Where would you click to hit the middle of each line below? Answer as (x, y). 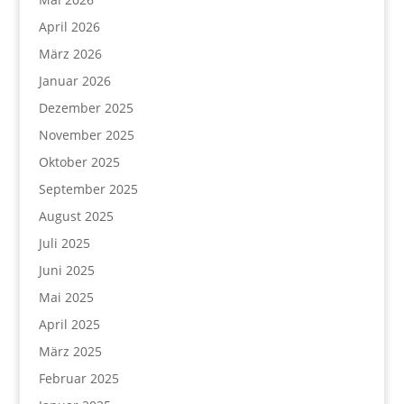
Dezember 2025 (86, 108)
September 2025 (88, 189)
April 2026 (69, 27)
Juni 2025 (66, 270)
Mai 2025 (66, 297)
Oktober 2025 (79, 162)
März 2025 (70, 351)
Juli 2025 (64, 243)
